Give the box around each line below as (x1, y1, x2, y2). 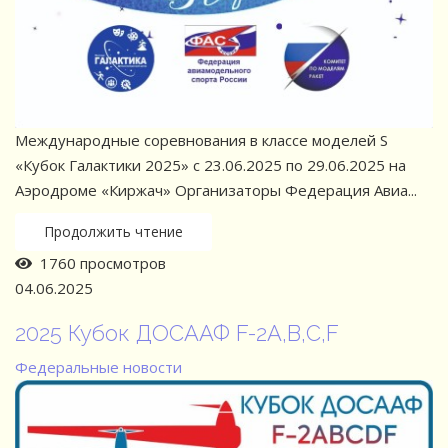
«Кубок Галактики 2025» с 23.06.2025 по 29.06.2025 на (15, 154, 406, 175)
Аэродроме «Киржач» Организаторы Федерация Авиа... (15, 179, 417, 200)
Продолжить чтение (44, 221, 183, 241)
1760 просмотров (32, 252, 166, 273)
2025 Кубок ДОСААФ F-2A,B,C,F (15, 319, 339, 346)
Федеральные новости (15, 356, 182, 377)
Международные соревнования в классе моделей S (15, 129, 388, 150)
